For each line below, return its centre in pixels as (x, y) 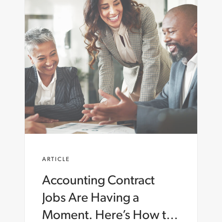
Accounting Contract (98, 181)
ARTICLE (56, 160)
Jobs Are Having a (91, 199)
